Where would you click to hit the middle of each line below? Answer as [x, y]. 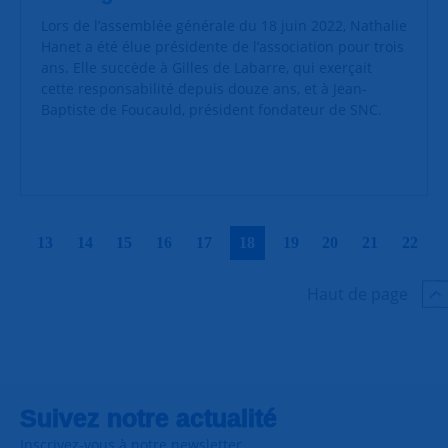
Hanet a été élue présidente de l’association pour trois [222, 46]
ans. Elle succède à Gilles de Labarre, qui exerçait [206, 67]
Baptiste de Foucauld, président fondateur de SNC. [213, 109]
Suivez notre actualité [148, 417]
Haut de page [357, 293]
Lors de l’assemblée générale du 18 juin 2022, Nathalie [224, 25]
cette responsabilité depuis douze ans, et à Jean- [204, 88]
